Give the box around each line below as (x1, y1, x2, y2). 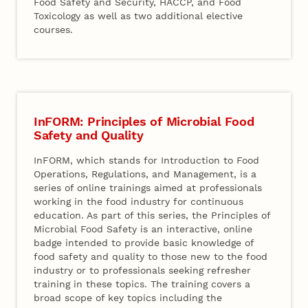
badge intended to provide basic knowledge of (34, 237, 254, 249)
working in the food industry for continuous (34, 196, 244, 208)
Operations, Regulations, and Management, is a (34, 168, 257, 180)
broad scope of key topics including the (34, 292, 223, 304)
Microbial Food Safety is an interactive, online (34, 223, 253, 235)
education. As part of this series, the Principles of (34, 210, 271, 221)
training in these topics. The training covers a (34, 278, 251, 290)
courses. (34, 23, 74, 35)
